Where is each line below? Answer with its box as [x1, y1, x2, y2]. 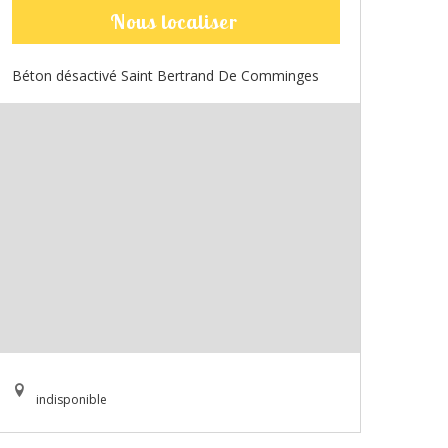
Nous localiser [109, 9, 238, 35]
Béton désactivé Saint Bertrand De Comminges [12, 66, 319, 86]
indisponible [36, 391, 107, 409]
